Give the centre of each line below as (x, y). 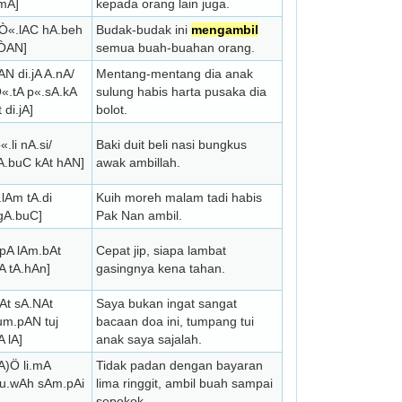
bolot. (112, 109)
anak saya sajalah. (149, 339)
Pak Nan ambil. (139, 215)
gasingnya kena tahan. (161, 268)
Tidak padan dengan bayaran (179, 365)
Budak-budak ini (144, 30)
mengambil (225, 30)
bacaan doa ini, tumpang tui (175, 321)
